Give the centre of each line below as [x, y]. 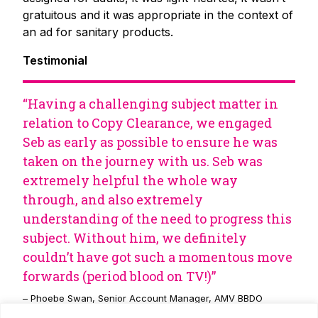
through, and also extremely [113, 199]
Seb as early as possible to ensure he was [150, 142]
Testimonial [55, 60]
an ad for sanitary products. [98, 32]
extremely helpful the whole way [130, 180]
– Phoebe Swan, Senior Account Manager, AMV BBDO [143, 298]
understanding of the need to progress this [157, 218]
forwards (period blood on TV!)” [119, 276]
